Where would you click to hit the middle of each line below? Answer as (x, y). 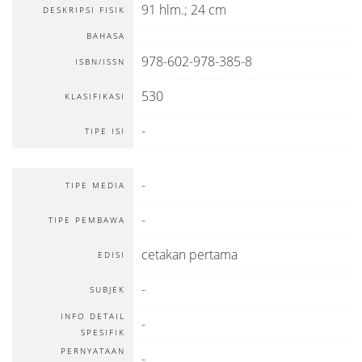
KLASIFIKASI (95, 96)
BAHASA (106, 36)
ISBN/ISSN (100, 61)
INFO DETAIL (93, 316)
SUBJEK (107, 289)
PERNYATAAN (93, 351)
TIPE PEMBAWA (87, 220)
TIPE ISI (105, 131)
